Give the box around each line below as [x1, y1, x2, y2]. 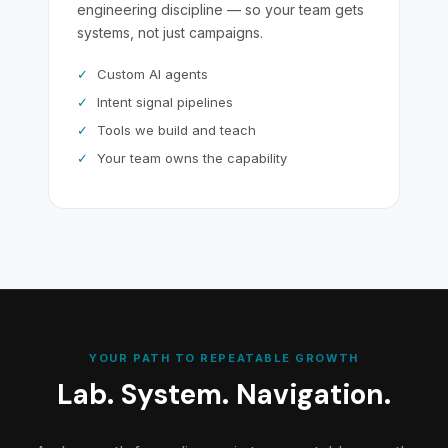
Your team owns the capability [97, 150, 287, 166]
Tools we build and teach [97, 122, 256, 138]
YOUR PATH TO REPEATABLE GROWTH [89, 351, 359, 365]
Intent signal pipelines [97, 94, 233, 110]
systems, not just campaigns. [77, 24, 263, 41]
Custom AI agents [97, 66, 208, 82]
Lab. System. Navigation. [57, 376, 391, 413]
